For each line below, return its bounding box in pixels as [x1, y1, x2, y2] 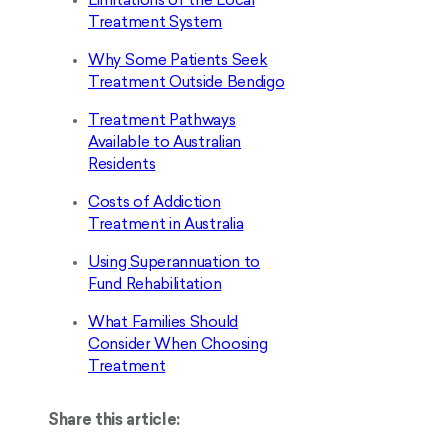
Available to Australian [88, 135, 242, 151]
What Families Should [88, 315, 238, 331]
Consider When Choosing [88, 337, 268, 353]
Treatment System [88, 15, 223, 31]
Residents [88, 157, 156, 173]
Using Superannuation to [88, 255, 261, 271]
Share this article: [48, 412, 180, 429]
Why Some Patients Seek [88, 53, 268, 69]
